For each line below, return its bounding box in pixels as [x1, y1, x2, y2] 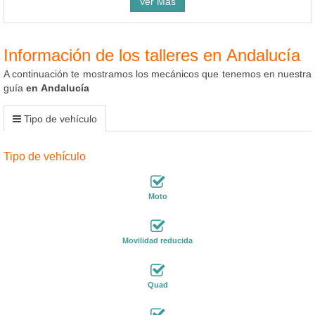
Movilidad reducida [122, 236, 193, 245]
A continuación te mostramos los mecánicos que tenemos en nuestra [4, 67, 311, 79]
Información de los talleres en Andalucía [4, 45, 300, 65]
